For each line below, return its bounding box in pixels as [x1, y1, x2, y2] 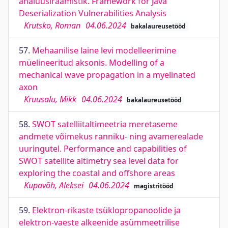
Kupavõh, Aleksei [24, 180, 83, 191]
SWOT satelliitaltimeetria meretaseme [32, 119, 178, 130]
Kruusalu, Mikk [24, 94, 76, 105]
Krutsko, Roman [24, 20, 80, 31]
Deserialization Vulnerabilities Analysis [19, 8, 166, 19]
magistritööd [133, 182, 174, 190]
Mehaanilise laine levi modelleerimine [32, 45, 176, 56]
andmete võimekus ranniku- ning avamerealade [19, 131, 203, 142]
